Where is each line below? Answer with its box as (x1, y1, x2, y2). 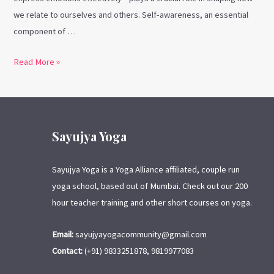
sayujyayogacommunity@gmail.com (73, 229, 207, 240)
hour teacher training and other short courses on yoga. (52, 196, 252, 208)
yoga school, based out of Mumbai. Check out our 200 (52, 180, 248, 191)
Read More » (13, 56, 61, 67)
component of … (13, 25, 76, 37)
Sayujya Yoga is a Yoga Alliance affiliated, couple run (52, 163, 240, 175)
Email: (52, 229, 73, 240)
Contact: (52, 245, 83, 257)
